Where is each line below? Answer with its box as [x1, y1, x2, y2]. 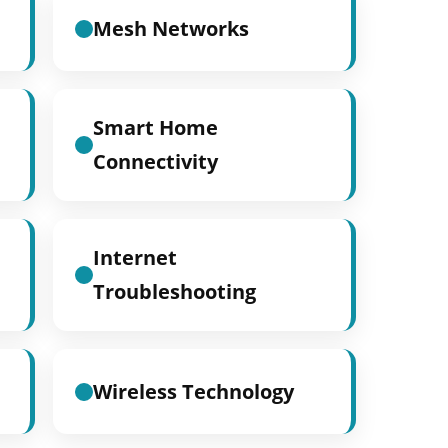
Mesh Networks [92, 14, 249, 42]
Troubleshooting [92, 278, 256, 305]
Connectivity [92, 148, 218, 175]
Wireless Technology [92, 377, 294, 405]
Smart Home [92, 114, 218, 141]
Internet [92, 244, 177, 271]
